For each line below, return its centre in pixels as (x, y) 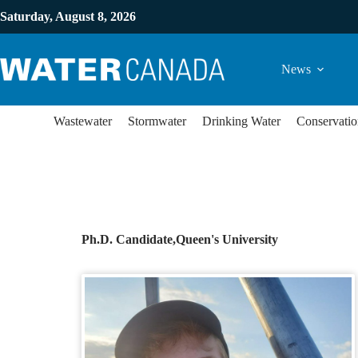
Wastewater (83, 121)
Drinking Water (241, 121)
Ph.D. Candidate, (129, 239)
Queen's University (227, 239)
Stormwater (157, 121)
